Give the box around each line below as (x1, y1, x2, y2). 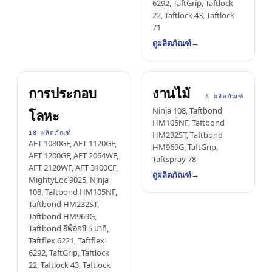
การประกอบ (29, 86, 97, 101)
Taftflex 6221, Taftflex (29, 235, 104, 247)
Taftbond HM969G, (29, 211, 97, 223)
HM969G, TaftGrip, (152, 141, 218, 154)
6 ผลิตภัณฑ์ (205, 92, 243, 100)
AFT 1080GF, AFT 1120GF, (29, 138, 117, 150)
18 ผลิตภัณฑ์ (29, 129, 71, 137)
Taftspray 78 (152, 154, 196, 166)
